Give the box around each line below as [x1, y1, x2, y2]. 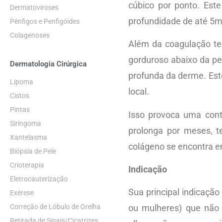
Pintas [10, 106, 30, 113]
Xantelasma [10, 133, 47, 141]
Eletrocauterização [10, 175, 68, 183]
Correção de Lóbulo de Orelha [10, 203, 101, 211]
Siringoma [10, 119, 41, 127]
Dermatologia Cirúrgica [10, 59, 87, 68]
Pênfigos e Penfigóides [10, 17, 80, 25]
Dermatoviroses [10, 3, 58, 11]
